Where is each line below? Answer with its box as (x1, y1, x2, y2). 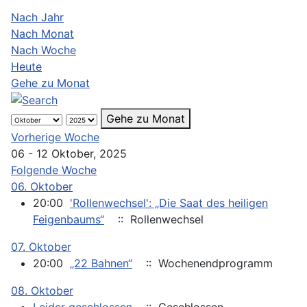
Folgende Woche (11, 163, 97, 177)
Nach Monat (11, 26, 74, 40)
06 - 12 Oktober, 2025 (11, 147, 127, 161)
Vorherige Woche (11, 130, 99, 145)
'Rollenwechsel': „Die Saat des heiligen (70, 196, 268, 210)
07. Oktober (11, 240, 71, 254)
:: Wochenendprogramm (139, 256, 273, 271)
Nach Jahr (11, 10, 64, 24)
